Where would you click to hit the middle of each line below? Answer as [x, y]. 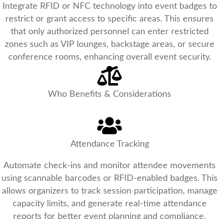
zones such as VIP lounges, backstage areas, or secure [109, 45]
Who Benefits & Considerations [109, 95]
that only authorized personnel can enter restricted [109, 32]
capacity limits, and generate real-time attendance [109, 204]
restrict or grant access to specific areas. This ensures [109, 19]
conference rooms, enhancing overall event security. [109, 57]
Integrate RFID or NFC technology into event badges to [109, 7]
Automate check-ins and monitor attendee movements [109, 166]
